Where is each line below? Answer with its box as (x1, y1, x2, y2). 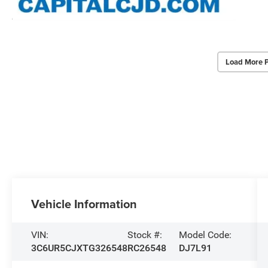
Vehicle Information (31, 195, 138, 213)
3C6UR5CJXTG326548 (31, 242, 128, 254)
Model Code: (178, 229, 232, 241)
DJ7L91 (178, 242, 212, 254)
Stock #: (127, 229, 163, 241)
